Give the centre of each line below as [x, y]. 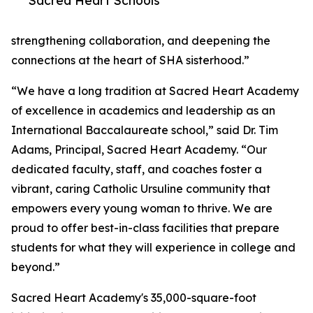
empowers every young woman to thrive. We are [142, 209]
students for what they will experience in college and [153, 248]
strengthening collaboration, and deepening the [141, 41]
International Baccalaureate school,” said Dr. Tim [145, 130]
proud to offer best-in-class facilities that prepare [145, 228]
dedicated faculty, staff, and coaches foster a [137, 169]
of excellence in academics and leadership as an [143, 111]
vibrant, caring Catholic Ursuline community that [141, 189]
